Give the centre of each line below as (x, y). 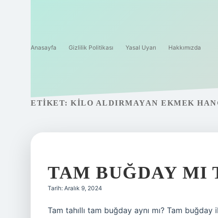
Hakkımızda (185, 47)
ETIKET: (51, 103)
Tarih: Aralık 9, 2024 (75, 188)
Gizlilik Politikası (91, 47)
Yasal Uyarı (141, 47)
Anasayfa (44, 47)
